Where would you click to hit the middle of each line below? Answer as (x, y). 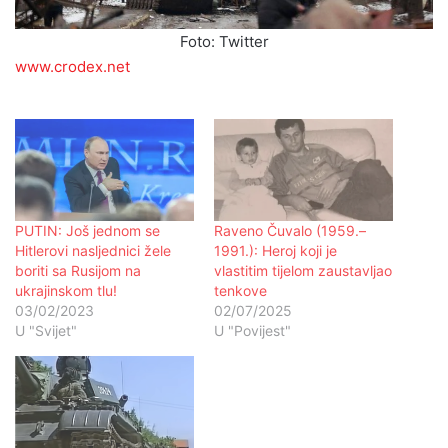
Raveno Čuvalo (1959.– (290, 231)
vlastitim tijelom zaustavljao (303, 271)
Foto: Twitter (224, 42)
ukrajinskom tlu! (66, 291)
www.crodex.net (72, 67)
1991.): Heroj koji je (275, 251)
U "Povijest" (252, 331)
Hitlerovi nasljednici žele (93, 251)
